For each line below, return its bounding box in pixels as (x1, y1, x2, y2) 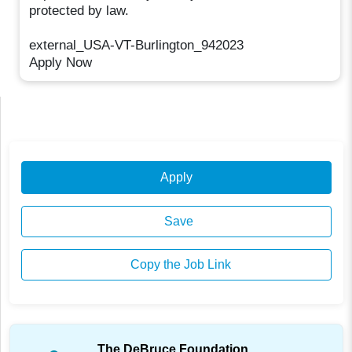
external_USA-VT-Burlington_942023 (29, 37, 244, 53)
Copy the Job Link (126, 258, 231, 272)
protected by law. (29, 2, 130, 18)
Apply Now (29, 54, 93, 70)
